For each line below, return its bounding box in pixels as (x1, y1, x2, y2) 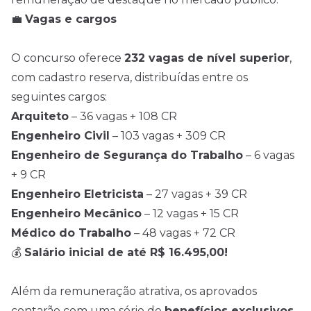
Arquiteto (11, 110, 69, 123)
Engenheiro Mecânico (11, 207, 142, 220)
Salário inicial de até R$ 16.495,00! (24, 246, 228, 259)
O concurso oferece (11, 51, 124, 65)
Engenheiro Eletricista (11, 187, 144, 201)
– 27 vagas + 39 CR (144, 187, 247, 201)
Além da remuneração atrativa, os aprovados (11, 285, 257, 298)
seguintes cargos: (11, 90, 107, 103)
